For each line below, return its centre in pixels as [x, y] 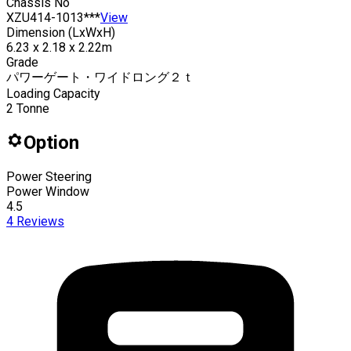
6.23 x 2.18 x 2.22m [59, 47]
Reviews [39, 221]
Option [51, 142]
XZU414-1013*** [53, 17]
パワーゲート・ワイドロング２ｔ [100, 77]
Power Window [48, 191]
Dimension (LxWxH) [61, 32]
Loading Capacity [53, 93]
